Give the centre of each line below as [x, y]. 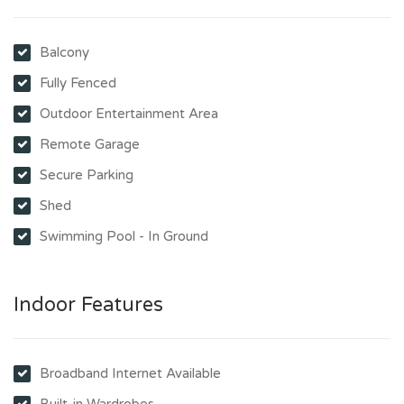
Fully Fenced [78, 83]
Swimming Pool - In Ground [124, 236]
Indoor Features [88, 304]
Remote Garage [90, 144]
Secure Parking [87, 174]
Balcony [64, 52]
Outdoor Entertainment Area [129, 113]
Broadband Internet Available [130, 373]
